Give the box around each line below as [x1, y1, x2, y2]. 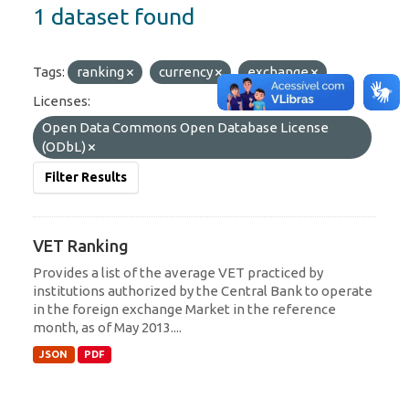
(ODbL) [42, 138, 89, 154]
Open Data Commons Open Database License [42, 119, 329, 135]
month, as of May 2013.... [33, 319, 182, 335]
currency [159, 63, 215, 79]
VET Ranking [33, 236, 129, 255]
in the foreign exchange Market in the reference [33, 300, 336, 317]
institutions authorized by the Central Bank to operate [33, 282, 372, 299]
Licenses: [33, 92, 90, 109]
